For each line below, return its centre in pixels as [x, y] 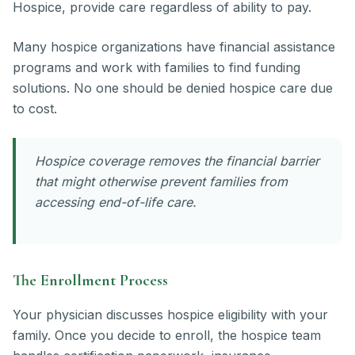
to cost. [35, 109]
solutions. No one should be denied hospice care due [173, 88]
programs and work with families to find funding [157, 68]
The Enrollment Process [90, 281]
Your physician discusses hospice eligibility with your [170, 315]
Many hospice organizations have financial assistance [174, 47]
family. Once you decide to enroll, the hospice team [167, 336]
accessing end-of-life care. [116, 202]
